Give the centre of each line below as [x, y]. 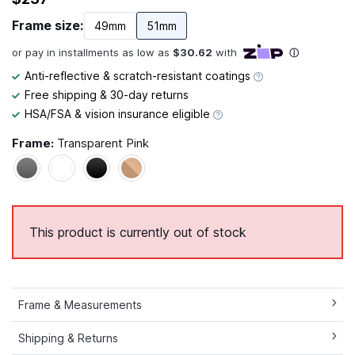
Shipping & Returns [68, 338]
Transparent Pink [103, 143]
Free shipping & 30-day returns [107, 94]
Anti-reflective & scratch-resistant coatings [139, 75]
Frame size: [48, 26]
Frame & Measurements [80, 304]
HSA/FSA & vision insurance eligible [119, 113]
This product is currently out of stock [138, 232]
